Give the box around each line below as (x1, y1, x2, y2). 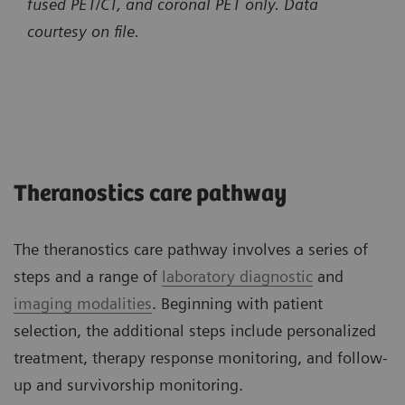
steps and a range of (14, 267, 162, 287)
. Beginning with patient (152, 294, 323, 314)
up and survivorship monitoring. (14, 375, 243, 395)
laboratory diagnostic (162, 267, 313, 287)
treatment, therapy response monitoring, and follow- (14, 348, 388, 368)
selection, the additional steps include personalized (14, 321, 376, 341)
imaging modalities (14, 294, 152, 314)
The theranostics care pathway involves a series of (14, 240, 368, 259)
